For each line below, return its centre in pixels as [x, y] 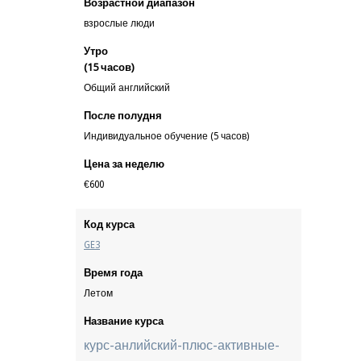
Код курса [109, 224]
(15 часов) [109, 67]
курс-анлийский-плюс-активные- [182, 345]
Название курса [124, 321]
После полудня [123, 116]
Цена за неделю [124, 164]
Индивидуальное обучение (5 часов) [166, 136]
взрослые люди [119, 23]
